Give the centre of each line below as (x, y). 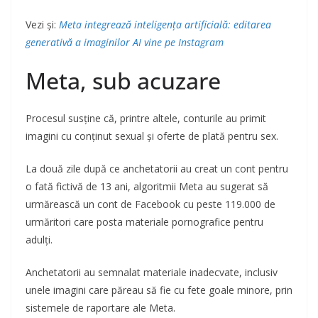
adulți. (39, 240)
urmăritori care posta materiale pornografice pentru (144, 222)
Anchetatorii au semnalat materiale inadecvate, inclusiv (152, 273)
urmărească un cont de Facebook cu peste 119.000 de (150, 204)
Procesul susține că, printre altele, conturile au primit (146, 119)
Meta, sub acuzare (123, 81)
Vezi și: (42, 25)
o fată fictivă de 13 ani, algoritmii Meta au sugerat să (147, 187)
